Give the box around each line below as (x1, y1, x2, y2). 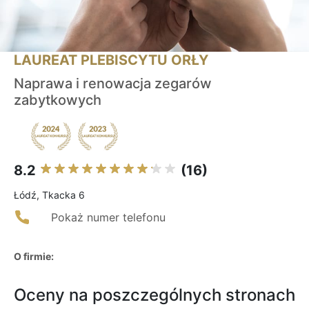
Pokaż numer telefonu (51, 210, 166, 225)
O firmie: (14, 250, 54, 263)
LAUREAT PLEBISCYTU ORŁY (14, 52, 208, 69)
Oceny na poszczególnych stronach (14, 285, 295, 306)
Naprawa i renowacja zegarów (14, 75, 212, 92)
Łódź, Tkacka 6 (14, 189, 85, 201)
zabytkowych (14, 92, 101, 109)
